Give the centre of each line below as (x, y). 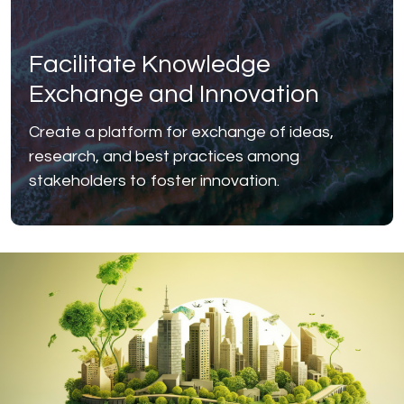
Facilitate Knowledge (150, 65)
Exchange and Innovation (174, 95)
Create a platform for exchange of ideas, (181, 133)
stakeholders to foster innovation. (154, 181)
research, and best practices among (164, 157)
